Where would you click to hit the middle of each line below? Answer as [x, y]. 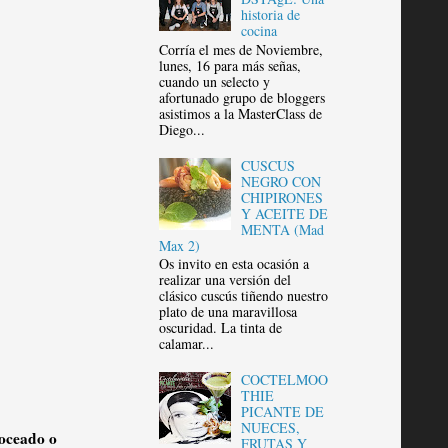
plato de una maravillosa [227, 312]
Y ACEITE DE [285, 213]
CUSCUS [268, 165]
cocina [259, 31]
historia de [271, 15]
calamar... [186, 344]
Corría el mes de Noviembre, [240, 49]
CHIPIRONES [282, 197]
